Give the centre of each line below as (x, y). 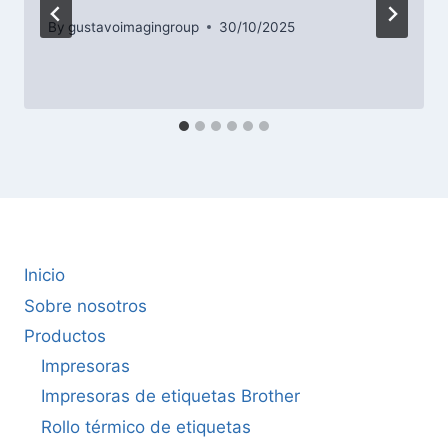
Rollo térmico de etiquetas (146, 427)
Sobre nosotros (85, 305)
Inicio (44, 275)
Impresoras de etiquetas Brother (170, 396)
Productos (65, 335)
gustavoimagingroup (134, 26)
